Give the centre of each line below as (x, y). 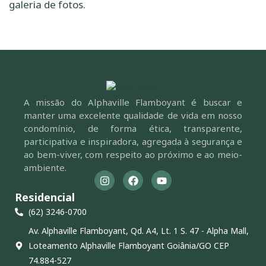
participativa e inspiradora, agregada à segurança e (133, 142)
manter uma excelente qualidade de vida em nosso (133, 115)
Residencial (45, 197)
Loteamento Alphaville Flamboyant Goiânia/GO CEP (129, 246)
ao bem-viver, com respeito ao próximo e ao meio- (133, 155)
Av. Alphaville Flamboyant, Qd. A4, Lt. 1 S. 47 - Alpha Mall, (138, 231)
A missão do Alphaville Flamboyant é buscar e (133, 102)
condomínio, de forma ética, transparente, (133, 129)
